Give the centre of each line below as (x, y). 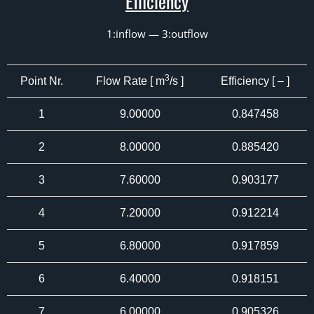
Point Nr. (42, 81)
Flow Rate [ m (130, 81)
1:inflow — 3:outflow (157, 34)
